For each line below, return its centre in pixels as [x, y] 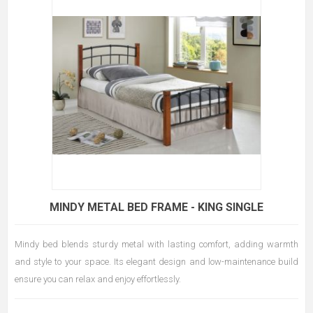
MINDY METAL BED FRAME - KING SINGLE [156, 207]
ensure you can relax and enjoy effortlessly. [98, 279]
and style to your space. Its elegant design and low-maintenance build [156, 261]
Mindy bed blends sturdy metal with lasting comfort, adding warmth [156, 244]
